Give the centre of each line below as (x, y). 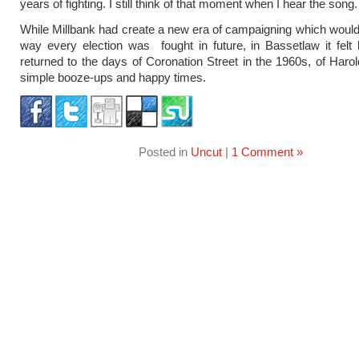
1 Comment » (267, 152)
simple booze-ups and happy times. (113, 77)
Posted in (164, 152)
